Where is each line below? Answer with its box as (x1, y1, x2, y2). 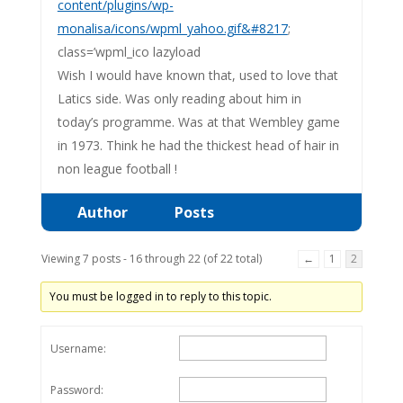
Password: (49, 381, 103, 398)
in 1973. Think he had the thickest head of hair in (57, 136, 339, 154)
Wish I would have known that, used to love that (57, 66, 338, 84)
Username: (49, 340, 106, 356)
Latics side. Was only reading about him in (57, 89, 301, 107)
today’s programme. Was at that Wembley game (57, 112, 340, 130)
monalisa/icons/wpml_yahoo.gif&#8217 (57, 19, 288, 37)
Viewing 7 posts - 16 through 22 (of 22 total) (40, 250, 262, 266)
